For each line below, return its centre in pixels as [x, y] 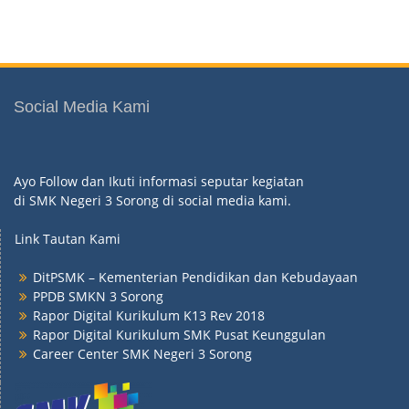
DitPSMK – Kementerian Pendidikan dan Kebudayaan [195, 277]
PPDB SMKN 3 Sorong [98, 296]
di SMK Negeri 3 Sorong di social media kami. [152, 200]
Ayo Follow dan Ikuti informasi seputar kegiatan [159, 181]
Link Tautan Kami [68, 238]
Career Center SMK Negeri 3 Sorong [142, 353]
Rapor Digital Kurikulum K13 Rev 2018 [149, 315]
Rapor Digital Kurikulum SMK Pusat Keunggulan [179, 334]
